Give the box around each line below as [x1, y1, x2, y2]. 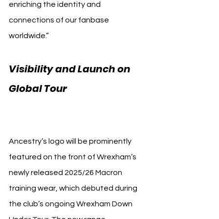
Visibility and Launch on [9, 62, 132, 76]
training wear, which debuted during [9, 184, 139, 192]
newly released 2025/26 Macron [9, 168, 124, 176]
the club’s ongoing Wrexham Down [9, 199, 134, 208]
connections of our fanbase [9, 16, 110, 24]
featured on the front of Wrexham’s [9, 153, 138, 161]
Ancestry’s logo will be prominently [9, 137, 133, 145]
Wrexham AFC [69, 81, 143, 95]
